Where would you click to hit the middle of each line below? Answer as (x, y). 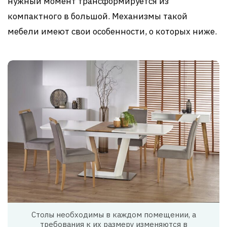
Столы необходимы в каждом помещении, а (113, 214)
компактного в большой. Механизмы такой (98, 16)
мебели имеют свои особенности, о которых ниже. (112, 31)
